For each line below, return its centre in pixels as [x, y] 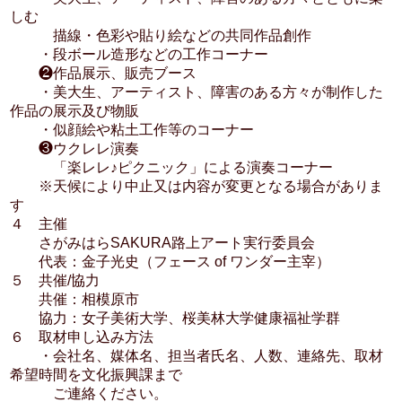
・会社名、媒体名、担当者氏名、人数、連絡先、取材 [197, 356]
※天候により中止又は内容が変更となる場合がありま [197, 186]
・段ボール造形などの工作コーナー [140, 54]
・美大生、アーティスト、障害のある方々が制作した [197, 92]
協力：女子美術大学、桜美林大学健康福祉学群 [175, 318]
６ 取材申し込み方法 [82, 337]
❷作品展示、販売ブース [104, 73]
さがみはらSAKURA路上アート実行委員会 [163, 243]
